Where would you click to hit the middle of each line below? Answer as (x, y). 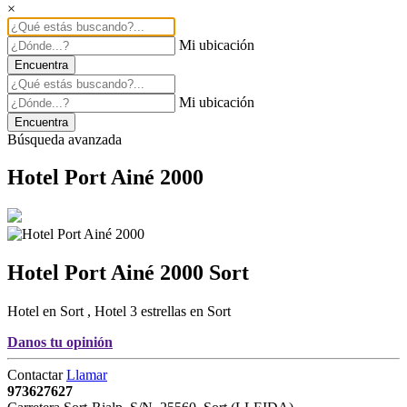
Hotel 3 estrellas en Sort (163, 312)
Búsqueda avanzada (65, 139)
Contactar (37, 375)
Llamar (87, 375)
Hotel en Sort (47, 312)
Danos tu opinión (60, 342)
